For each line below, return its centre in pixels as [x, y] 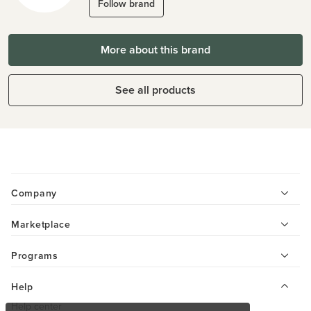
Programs [35, 255]
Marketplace [41, 224]
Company [34, 193]
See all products [155, 90]
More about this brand [155, 50]
